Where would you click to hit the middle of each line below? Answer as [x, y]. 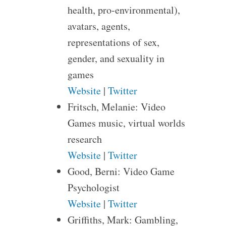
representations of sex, [113, 42]
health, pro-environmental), [124, 10]
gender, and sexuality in [116, 58]
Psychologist [93, 187]
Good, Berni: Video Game [121, 171]
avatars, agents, [99, 26]
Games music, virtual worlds [126, 123]
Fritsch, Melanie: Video [116, 107]
